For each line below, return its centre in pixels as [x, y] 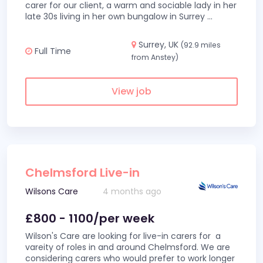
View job [131, 91]
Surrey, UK [159, 45]
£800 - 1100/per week [90, 218]
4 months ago [132, 191]
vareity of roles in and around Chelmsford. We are [128, 247]
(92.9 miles [201, 45]
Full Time [52, 51]
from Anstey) [155, 57]
